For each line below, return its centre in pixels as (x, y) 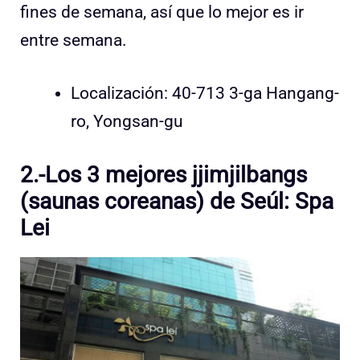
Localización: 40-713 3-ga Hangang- (205, 94)
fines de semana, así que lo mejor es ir (162, 12)
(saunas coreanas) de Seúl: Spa (177, 201)
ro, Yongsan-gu (127, 122)
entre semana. (74, 40)
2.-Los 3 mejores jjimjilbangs (164, 174)
